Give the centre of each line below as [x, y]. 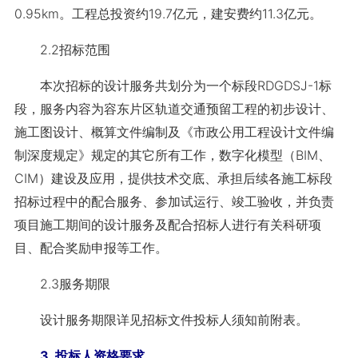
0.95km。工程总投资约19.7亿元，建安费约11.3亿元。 [168, 14]
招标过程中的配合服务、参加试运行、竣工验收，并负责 [174, 201]
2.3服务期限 [62, 284]
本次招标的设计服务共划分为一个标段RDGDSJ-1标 [173, 86]
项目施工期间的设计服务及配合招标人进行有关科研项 [167, 225]
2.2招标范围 [62, 50]
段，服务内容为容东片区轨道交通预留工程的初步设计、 [174, 109]
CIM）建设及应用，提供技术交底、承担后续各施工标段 [173, 178]
